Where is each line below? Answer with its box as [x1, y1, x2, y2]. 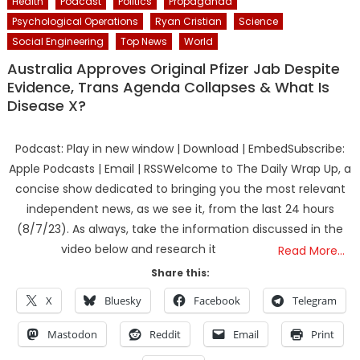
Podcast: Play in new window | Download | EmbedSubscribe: [15, 140, 345, 157]
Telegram [292, 292, 337, 308]
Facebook [193, 292, 240, 308]
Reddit [149, 326, 181, 342]
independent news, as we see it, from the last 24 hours [26, 200, 334, 217]
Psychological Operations [11, 14, 138, 28]
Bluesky [104, 292, 141, 308]
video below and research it [61, 240, 216, 257]
